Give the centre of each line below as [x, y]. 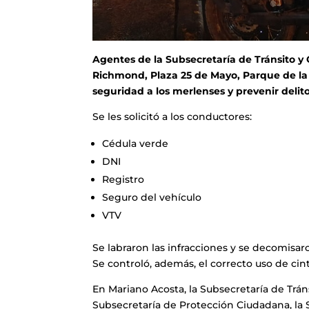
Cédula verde [136, 143]
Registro [123, 179]
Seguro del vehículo [152, 197]
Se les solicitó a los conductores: [172, 116]
